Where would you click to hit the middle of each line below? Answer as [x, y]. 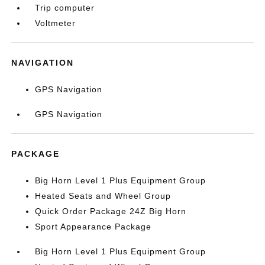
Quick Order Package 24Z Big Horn [111, 211]
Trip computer [65, 8]
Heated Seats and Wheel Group [103, 196]
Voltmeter [56, 23]
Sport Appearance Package [93, 227]
